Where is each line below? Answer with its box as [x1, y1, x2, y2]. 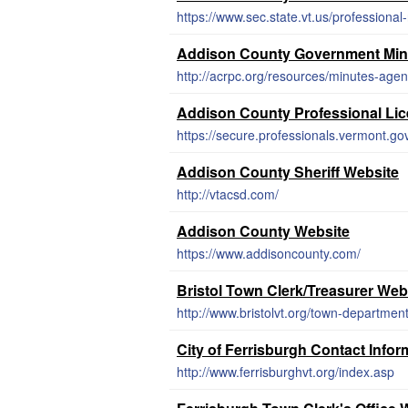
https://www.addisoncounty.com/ [177, 244, 361, 262]
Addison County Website [177, 220, 350, 241]
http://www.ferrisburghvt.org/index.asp [177, 362, 394, 381]
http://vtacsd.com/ [177, 185, 279, 203]
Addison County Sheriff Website [177, 161, 399, 182]
